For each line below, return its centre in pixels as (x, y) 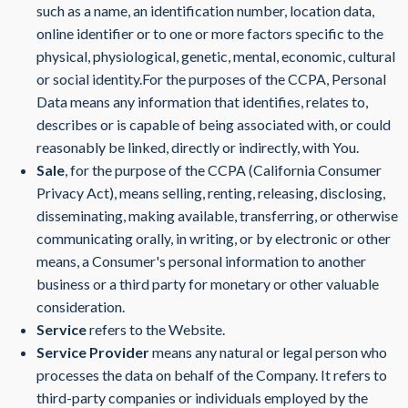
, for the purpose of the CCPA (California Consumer (223, 170)
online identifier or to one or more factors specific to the (210, 33)
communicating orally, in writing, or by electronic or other (214, 238)
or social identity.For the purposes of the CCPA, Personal (211, 79)
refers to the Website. (156, 329)
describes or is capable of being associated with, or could (214, 124)
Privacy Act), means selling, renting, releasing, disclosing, (211, 193)
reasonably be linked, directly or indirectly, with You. (198, 147)
